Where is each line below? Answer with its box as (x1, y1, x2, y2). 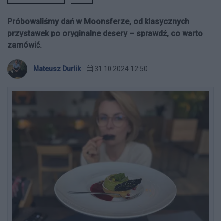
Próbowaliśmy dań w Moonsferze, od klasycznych (7, 17, 189, 26)
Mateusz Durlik (33, 65, 81, 73)
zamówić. (7, 40, 42, 50)
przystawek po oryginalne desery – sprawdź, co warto (7, 29, 203, 38)
